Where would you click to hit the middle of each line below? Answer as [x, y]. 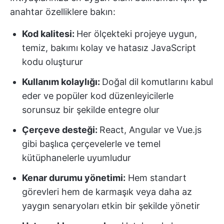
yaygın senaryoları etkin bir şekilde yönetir [111, 206]
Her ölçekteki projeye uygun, [137, 34]
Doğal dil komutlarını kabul [157, 82]
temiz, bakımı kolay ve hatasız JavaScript [109, 48]
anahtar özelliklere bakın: [63, 12]
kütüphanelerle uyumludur [76, 158]
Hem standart [156, 178]
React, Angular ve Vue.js [150, 130]
